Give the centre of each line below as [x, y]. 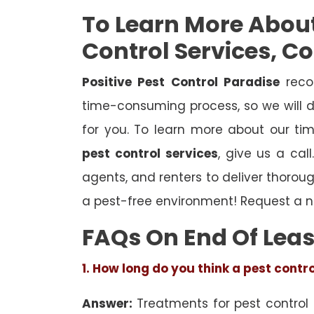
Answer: [109, 304]
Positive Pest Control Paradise [181, 82]
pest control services [150, 154]
